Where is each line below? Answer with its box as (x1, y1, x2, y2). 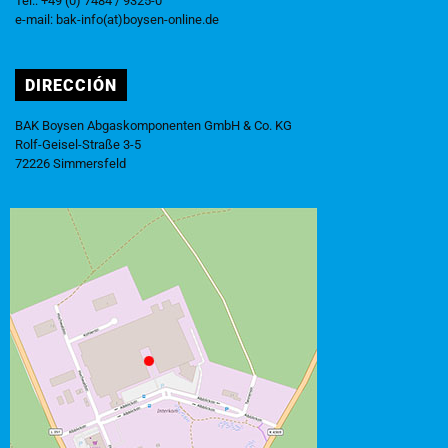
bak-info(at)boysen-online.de (56, 11, 219, 27)
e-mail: (15, 11, 56, 27)
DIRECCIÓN (25, 75, 117, 95)
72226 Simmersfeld (15, 155, 126, 171)
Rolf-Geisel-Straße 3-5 (15, 136, 141, 152)
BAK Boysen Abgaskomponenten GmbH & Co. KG (15, 117, 292, 133)
